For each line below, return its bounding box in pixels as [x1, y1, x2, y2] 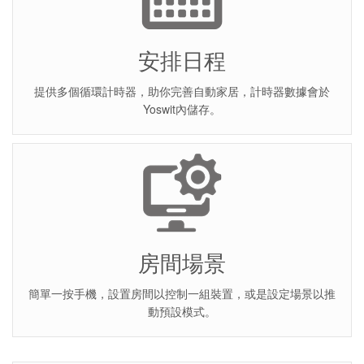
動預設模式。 [148, 303, 216, 320]
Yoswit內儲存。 [143, 101, 221, 118]
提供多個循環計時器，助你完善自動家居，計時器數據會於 [34, 83, 330, 100]
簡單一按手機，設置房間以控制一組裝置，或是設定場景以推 [28, 285, 336, 302]
